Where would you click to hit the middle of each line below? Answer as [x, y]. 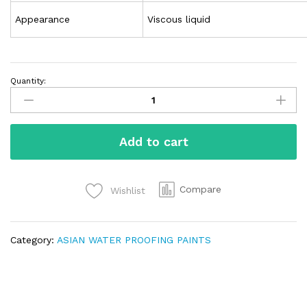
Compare [200, 189]
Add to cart [153, 142]
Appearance [43, 20]
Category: [34, 240]
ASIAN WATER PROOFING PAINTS [134, 240]
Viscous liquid [179, 20]
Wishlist [128, 191]
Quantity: [28, 81]
